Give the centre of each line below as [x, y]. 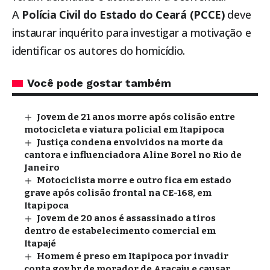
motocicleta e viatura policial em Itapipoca [124, 130]
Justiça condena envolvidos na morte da [130, 143]
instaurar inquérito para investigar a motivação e [132, 33]
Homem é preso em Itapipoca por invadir [133, 256]
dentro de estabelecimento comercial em [120, 231]
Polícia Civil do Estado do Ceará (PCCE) [123, 15]
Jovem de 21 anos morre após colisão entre [136, 117]
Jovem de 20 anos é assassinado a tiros [127, 218]
